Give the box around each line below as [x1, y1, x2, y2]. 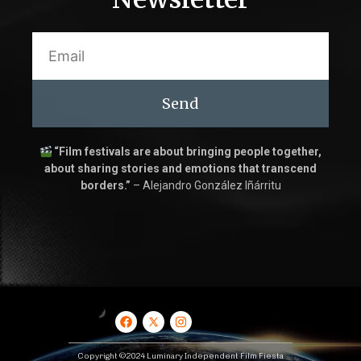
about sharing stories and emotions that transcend [44, 162, 317, 176]
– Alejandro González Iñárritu [130, 179, 281, 193]
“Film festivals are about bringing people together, [54, 145, 322, 159]
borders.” [80, 179, 131, 193]
